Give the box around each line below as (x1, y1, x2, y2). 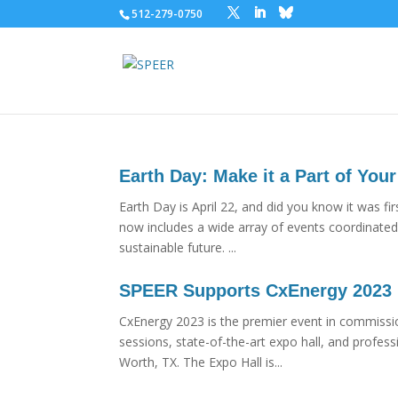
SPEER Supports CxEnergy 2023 (119, 281, 393, 300)
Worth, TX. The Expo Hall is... (119, 354, 283, 370)
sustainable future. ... (119, 239, 237, 256)
